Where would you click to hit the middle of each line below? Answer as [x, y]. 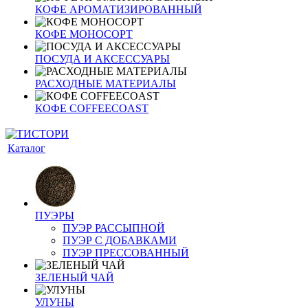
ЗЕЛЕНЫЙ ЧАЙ [75, 277]
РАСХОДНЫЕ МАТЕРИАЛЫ [106, 84]
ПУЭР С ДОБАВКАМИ [120, 240]
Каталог [26, 148]
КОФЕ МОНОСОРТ [84, 34]
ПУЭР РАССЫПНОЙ [114, 228]
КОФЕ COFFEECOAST [92, 108]
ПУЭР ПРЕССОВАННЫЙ [126, 253]
